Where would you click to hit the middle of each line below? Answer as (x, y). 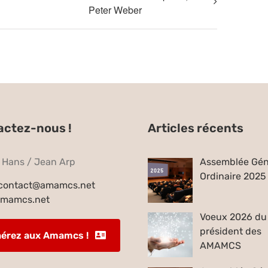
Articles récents (196, 128)
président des (231, 231)
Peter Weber (115, 10)
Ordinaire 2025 (233, 176)
